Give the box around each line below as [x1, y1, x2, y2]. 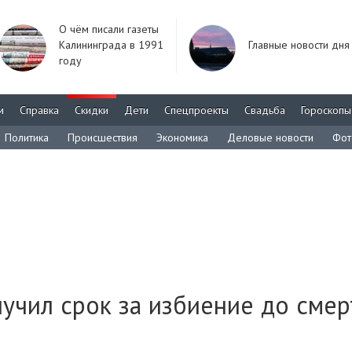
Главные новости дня [248, 38, 350, 52]
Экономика [156, 130, 208, 145]
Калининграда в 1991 [59, 38, 163, 52]
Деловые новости [227, 130, 313, 145]
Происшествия [68, 130, 137, 145]
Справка [20, 103, 59, 117]
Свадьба [244, 103, 285, 117]
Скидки [75, 103, 108, 117]
